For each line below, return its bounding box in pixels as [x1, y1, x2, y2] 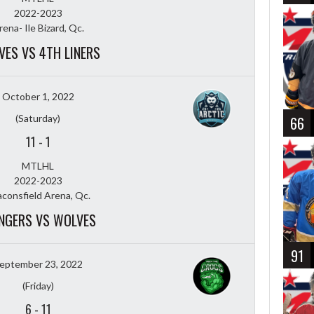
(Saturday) [15, 111, 60, 124]
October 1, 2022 [1, 90, 74, 102]
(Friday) [22, 279, 54, 292]
